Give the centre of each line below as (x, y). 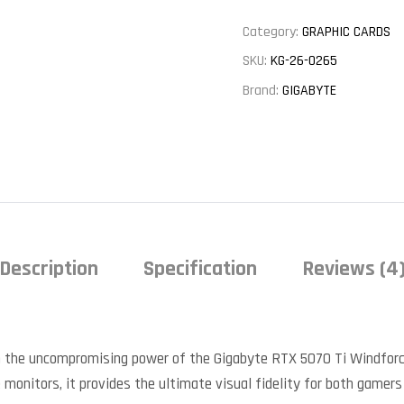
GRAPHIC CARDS (346, 32)
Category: (272, 32)
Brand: (262, 90)
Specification (200, 268)
